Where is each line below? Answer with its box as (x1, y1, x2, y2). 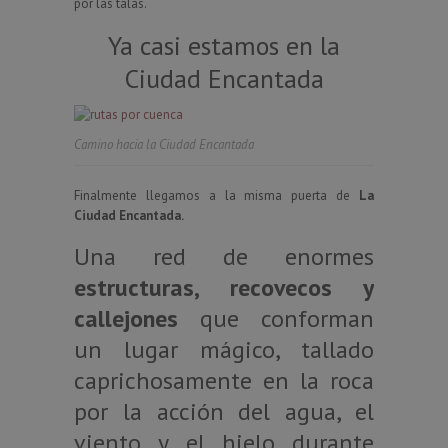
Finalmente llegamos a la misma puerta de (74, 186, 359, 204)
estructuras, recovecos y (74, 271, 374, 303)
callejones (74, 302, 178, 334)
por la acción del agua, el (74, 395, 374, 427)
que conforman (178, 302, 374, 334)
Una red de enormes (74, 240, 374, 272)
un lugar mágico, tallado (74, 333, 374, 365)
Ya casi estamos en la (108, 28, 340, 62)
